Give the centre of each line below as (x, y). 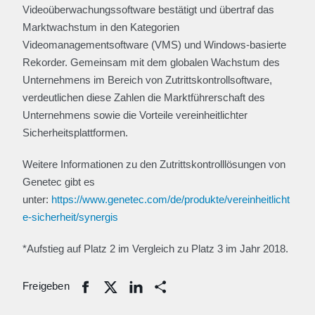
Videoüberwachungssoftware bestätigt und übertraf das (148, 9)
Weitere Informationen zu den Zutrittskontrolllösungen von (154, 164)
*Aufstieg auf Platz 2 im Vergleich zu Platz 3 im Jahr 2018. (155, 249)
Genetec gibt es (59, 182)
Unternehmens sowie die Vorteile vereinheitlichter (135, 115)
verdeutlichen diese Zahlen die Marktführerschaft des (144, 97)
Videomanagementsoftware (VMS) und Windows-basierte (154, 45)
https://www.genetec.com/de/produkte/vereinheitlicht (171, 199)
